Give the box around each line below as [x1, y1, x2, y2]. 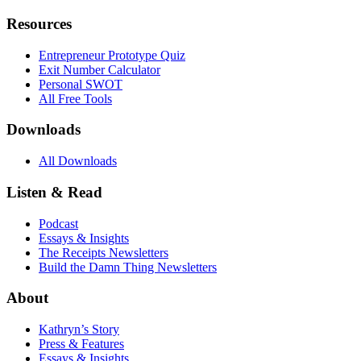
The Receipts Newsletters [39, 245, 168, 259]
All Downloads [39, 154, 117, 168]
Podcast [39, 216, 78, 230]
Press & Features [39, 336, 124, 351]
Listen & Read [6, 183, 102, 201]
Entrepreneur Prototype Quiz [39, 48, 185, 62]
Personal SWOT [39, 77, 122, 91]
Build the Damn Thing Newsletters [39, 259, 217, 274]
